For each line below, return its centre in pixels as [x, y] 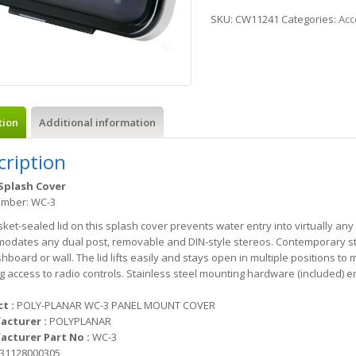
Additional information [97, 122]
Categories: [310, 19]
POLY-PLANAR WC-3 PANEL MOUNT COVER [116, 305]
